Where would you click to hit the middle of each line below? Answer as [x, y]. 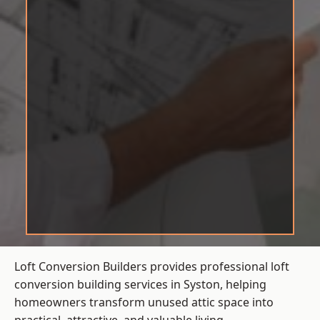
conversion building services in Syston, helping [140, 285]
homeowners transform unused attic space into [144, 302]
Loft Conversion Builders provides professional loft [152, 267]
